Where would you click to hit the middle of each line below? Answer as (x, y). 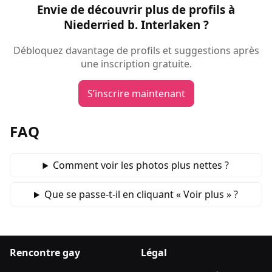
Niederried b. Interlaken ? (136, 24)
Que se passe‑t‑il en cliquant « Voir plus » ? (141, 195)
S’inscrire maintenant (136, 93)
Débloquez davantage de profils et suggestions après (136, 50)
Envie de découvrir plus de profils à (136, 9)
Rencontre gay (45, 253)
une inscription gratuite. (136, 63)
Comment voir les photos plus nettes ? (141, 165)
